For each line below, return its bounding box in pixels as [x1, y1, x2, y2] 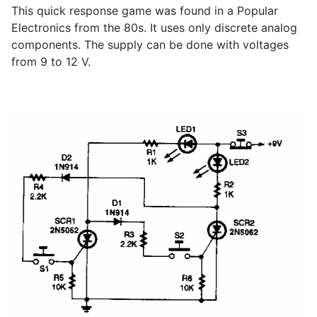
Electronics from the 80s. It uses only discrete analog [11, 21, 297, 35]
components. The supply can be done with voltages [11, 38, 289, 52]
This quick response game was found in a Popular [11, 4, 278, 18]
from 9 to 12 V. [11, 54, 91, 69]
